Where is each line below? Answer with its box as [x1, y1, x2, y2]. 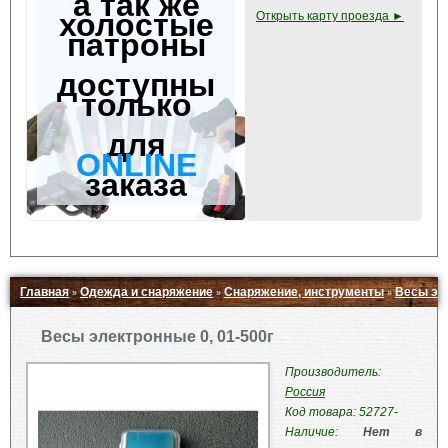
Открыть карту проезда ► [256, 9, 404, 23]
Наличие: [285, 425, 363, 439]
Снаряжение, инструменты [224, 285, 384, 299]
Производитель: [285, 365, 381, 379]
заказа [85, 167, 187, 203]
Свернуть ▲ [256, 317, 325, 331]
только [80, 87, 192, 123]
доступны [57, 67, 215, 103]
